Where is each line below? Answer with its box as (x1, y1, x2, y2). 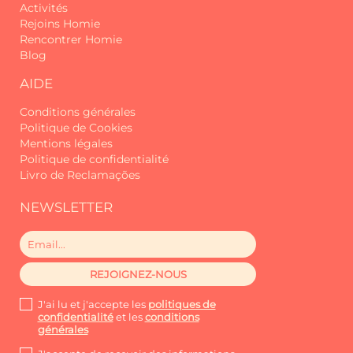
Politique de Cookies (20, 121, 132, 136)
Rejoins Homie (20, 17, 100, 32)
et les (113, 310, 145, 324)
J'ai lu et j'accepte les (37, 298, 148, 311)
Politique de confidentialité (20, 152, 169, 167)
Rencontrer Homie (20, 32, 122, 47)
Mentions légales (20, 136, 113, 151)
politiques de (147, 298, 216, 311)
